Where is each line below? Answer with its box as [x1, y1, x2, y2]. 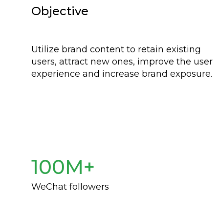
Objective [31, 4, 88, 18]
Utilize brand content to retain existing [31, 44, 201, 55]
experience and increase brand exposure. [31, 68, 212, 79]
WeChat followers [31, 181, 109, 192]
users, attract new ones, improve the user [31, 56, 213, 67]
